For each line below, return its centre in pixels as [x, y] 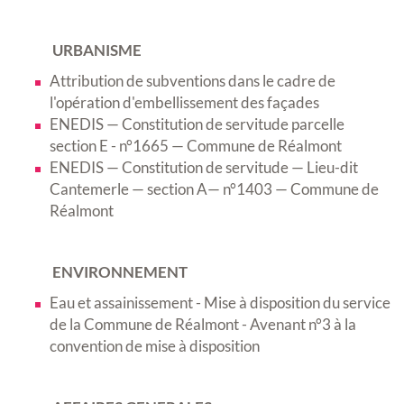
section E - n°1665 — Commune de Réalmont [196, 146]
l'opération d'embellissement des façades [184, 103]
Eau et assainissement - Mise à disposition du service [220, 303]
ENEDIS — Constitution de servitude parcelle [197, 124]
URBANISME [97, 50]
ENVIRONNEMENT [120, 272]
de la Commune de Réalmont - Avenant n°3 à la [203, 325]
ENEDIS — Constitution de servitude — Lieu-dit [204, 168]
